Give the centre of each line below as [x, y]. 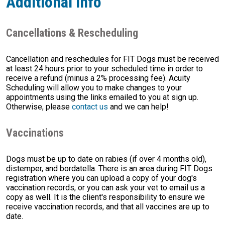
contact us [90, 107]
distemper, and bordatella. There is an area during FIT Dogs [109, 169]
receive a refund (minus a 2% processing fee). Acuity [98, 78]
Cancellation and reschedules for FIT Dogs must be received [113, 59]
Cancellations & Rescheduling [72, 33]
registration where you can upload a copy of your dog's [101, 178]
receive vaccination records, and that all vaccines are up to [108, 207]
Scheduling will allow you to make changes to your [94, 88]
